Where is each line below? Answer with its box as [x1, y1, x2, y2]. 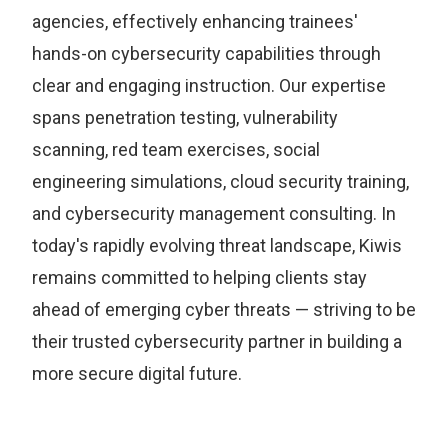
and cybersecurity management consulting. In [32, 202, 396, 224]
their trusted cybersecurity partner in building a [32, 330, 402, 352]
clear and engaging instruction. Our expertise [32, 74, 386, 96]
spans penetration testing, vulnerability [32, 106, 338, 128]
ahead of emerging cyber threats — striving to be [32, 298, 416, 320]
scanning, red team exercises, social [32, 138, 320, 160]
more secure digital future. [32, 362, 242, 384]
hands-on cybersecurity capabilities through [32, 42, 381, 64]
